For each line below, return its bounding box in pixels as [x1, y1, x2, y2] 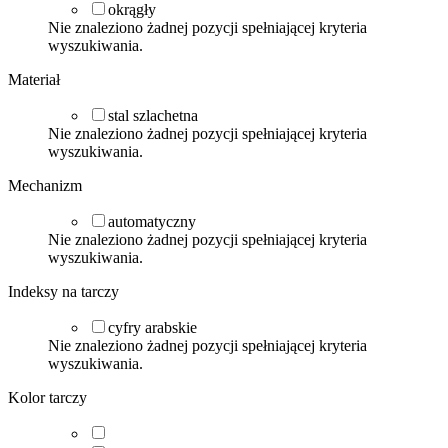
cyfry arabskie [108, 318, 197, 336]
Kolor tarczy [8, 388, 87, 406]
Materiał [8, 70, 60, 88]
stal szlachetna [108, 106, 198, 124]
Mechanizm [8, 176, 82, 194]
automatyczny [108, 212, 196, 230]
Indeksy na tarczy [8, 282, 119, 300]
